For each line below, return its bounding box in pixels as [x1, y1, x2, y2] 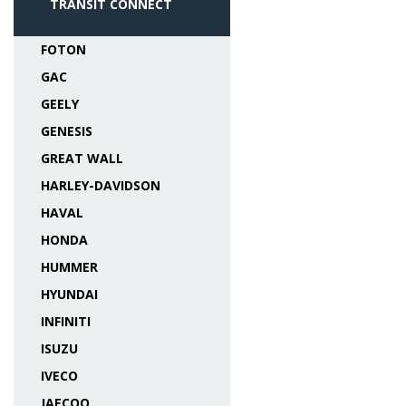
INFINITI [41, 313, 91, 330]
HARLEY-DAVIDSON [41, 177, 160, 194]
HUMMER [41, 258, 98, 275]
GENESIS [41, 122, 92, 140]
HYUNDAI [41, 285, 98, 303]
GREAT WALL [41, 150, 123, 167]
